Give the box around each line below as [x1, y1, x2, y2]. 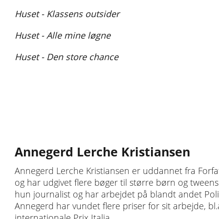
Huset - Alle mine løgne [15, 29, 110, 41]
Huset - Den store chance [15, 51, 118, 63]
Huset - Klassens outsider [15, 8, 119, 20]
